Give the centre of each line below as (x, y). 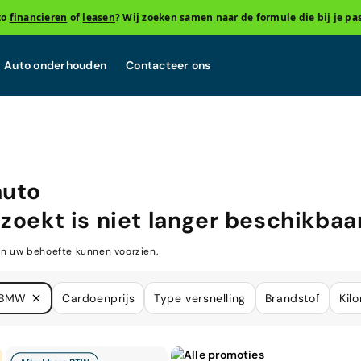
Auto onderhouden (55, 65)
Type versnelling (200, 298)
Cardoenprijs (98, 298)
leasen (99, 17)
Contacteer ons (168, 65)
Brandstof (293, 298)
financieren (38, 17)
